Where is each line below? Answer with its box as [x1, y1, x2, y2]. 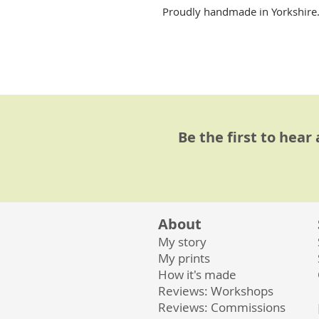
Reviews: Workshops [158, 282, 273, 299]
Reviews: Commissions [158, 298, 286, 315]
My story [158, 233, 206, 250]
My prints [158, 249, 210, 266]
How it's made [158, 266, 236, 283]
